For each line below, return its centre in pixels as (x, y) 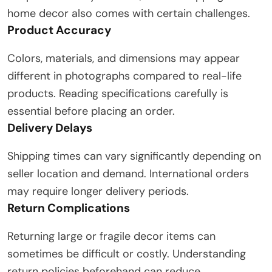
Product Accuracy (59, 30)
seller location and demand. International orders (128, 174)
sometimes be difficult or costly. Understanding (127, 254)
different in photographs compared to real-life (124, 76)
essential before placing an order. (91, 111)
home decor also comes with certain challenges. (129, 14)
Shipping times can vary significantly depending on (134, 156)
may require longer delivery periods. (98, 192)
